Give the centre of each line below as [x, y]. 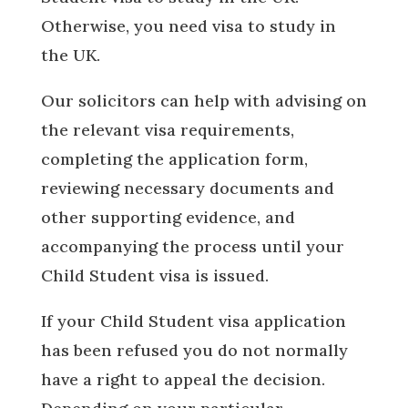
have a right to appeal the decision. [183, 379]
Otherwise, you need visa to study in [188, 26]
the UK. [70, 55]
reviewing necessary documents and [187, 188]
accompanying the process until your [192, 246]
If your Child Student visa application [193, 321]
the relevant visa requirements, [167, 130]
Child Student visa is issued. [159, 275]
